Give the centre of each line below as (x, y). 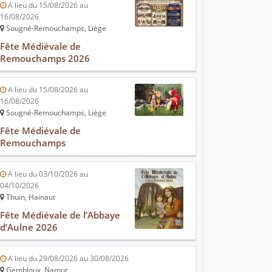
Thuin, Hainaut (30, 197)
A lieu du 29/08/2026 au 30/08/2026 (67, 259)
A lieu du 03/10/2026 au (47, 174)
